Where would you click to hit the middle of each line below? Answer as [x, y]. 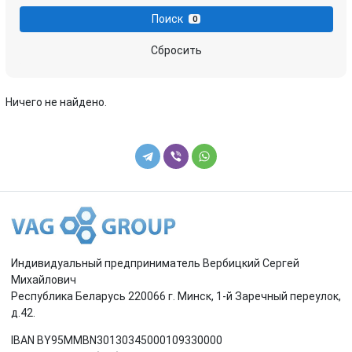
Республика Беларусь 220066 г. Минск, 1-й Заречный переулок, [176, 296]
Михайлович [44, 279]
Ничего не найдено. [56, 102]
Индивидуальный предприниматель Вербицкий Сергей [155, 263]
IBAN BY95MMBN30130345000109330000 [117, 340]
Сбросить [176, 51]
